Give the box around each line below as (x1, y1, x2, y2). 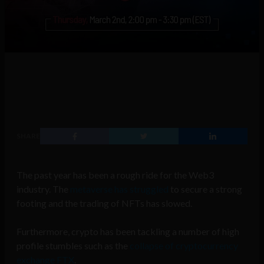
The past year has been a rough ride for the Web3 (16, 169, 214, 181)
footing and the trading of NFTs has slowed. (16, 197, 192, 209)
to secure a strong (169, 183, 242, 195)
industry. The (16, 183, 70, 195)
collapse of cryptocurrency (130, 240, 238, 252)
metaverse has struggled (70, 183, 169, 195)
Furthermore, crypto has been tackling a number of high (16, 226, 239, 237)
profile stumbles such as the (16, 240, 130, 252)
